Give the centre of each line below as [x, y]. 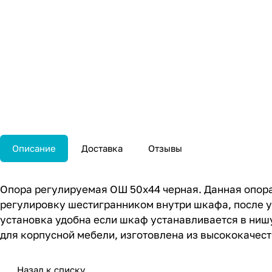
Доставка [102, 148]
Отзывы [165, 148]
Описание [34, 148]
